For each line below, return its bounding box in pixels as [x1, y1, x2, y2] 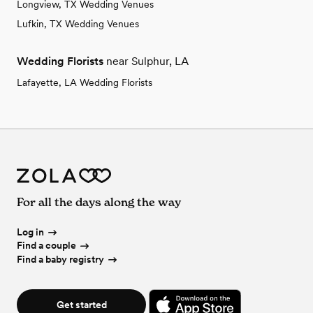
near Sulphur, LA [106, 54, 189, 68]
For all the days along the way [17, 194, 181, 209]
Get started [56, 299, 107, 311]
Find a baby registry [17, 254, 104, 265]
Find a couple [17, 240, 76, 252]
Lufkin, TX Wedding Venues [17, 18, 139, 30]
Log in [17, 226, 44, 238]
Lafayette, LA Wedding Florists [17, 77, 152, 89]
